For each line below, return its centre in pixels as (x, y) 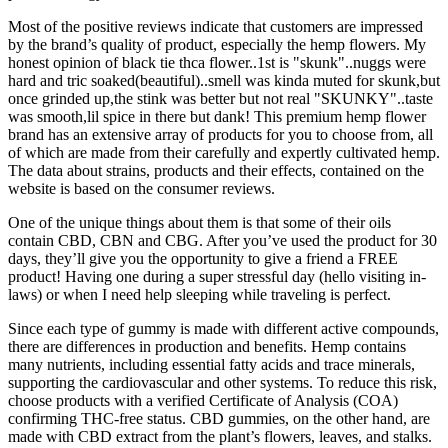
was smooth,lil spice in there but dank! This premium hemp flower (217, 116)
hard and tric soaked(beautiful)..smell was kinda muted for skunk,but (224, 80)
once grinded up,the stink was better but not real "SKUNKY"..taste (220, 98)
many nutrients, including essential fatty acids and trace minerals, (211, 364)
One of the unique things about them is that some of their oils (199, 222)
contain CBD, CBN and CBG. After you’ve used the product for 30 (222, 240)
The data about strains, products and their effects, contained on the (216, 170)
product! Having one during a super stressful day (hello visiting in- (217, 276)
